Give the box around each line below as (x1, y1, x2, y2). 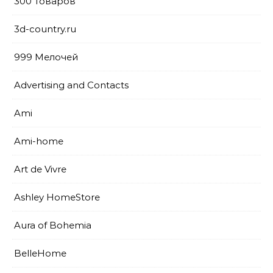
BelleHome (14, 247, 66, 259)
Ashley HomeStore (14, 191, 100, 203)
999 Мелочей (14, 51, 78, 63)
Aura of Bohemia (14, 219, 91, 231)
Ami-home (14, 135, 63, 147)
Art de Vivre (14, 163, 66, 175)
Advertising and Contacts (14, 79, 129, 91)
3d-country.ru (14, 23, 76, 35)
